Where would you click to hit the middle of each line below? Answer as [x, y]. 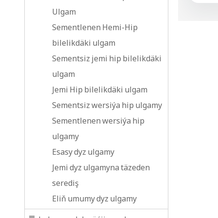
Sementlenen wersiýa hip [98, 121]
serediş [65, 183]
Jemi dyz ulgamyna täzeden [101, 167]
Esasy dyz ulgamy [83, 152]
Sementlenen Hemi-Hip [95, 27]
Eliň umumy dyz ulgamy [94, 199]
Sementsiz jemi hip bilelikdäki [107, 58]
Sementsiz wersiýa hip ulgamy [107, 105]
